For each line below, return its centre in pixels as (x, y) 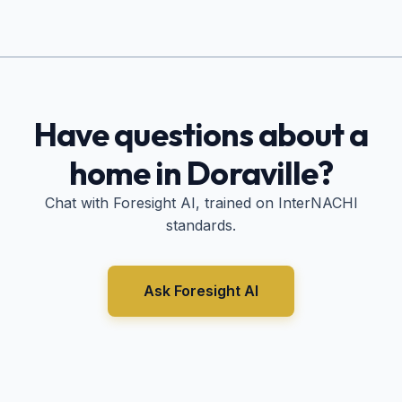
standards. (201, 226)
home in (128, 173)
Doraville (253, 173)
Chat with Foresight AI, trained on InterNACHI (201, 203)
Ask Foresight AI (201, 291)
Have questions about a (201, 135)
